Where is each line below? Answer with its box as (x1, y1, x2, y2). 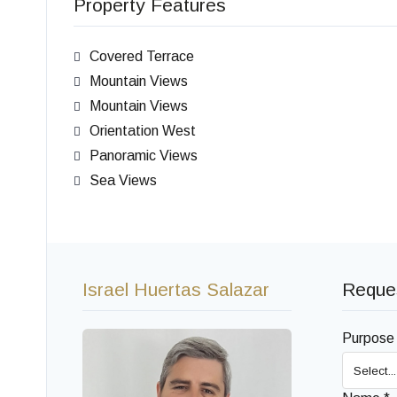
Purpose (342, 331, 394, 346)
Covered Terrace (90, 49, 194, 65)
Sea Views (90, 173, 157, 189)
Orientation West (90, 123, 196, 139)
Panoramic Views (90, 148, 198, 164)
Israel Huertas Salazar (82, 279, 269, 300)
